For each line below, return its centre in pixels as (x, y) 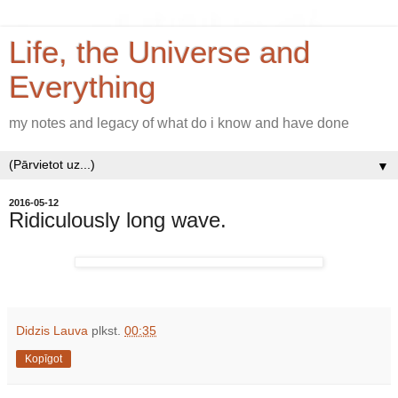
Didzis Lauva (52, 330)
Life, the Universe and (159, 52)
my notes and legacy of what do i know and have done (179, 123)
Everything (82, 87)
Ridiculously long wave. (118, 220)
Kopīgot (44, 358)
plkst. (108, 330)
